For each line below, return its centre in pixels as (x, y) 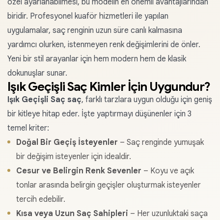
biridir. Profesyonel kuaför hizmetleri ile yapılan (88, 16)
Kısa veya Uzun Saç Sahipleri (72, 214)
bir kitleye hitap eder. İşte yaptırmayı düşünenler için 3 (99, 114)
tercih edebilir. (41, 199)
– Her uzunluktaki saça (168, 214)
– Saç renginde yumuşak (161, 142)
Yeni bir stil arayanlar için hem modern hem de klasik (97, 59)
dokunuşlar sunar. (37, 73)
